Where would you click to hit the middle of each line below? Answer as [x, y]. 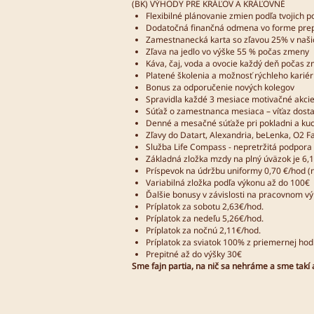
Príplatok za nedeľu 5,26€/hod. [205, 218]
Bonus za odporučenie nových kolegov [220, 87]
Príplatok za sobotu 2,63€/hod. [205, 206]
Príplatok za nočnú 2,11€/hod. [203, 230]
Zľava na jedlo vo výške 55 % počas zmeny [227, 51]
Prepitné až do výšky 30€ [194, 254]
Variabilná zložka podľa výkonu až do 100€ [228, 182]
